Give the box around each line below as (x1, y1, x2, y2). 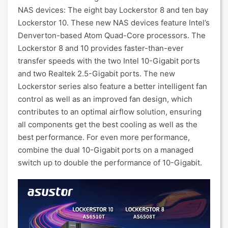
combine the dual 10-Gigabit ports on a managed (18, 145, 193, 155)
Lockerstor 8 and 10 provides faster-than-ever (18, 43, 184, 53)
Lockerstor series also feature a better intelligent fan (18, 81, 207, 91)
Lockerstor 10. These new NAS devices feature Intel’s (18, 18, 210, 27)
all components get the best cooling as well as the (18, 120, 197, 129)
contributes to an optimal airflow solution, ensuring (18, 107, 202, 117)
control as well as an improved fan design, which (18, 94, 192, 104)
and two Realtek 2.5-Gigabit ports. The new (18, 69, 175, 78)
